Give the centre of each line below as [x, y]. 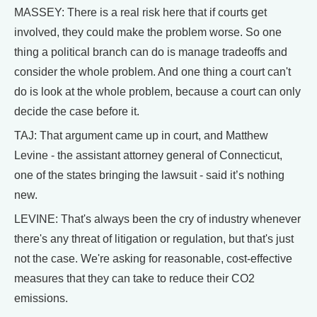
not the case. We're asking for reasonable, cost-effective [153, 259]
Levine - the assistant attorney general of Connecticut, [148, 155]
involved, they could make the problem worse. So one [148, 32]
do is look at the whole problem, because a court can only [157, 92]
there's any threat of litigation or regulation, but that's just [154, 239]
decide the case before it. [77, 111]
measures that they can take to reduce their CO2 [134, 278]
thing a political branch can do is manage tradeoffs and [151, 52]
